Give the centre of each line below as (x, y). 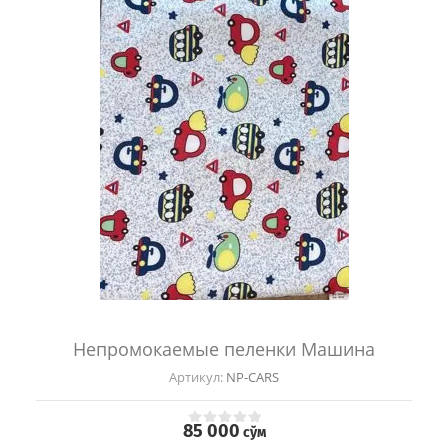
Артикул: (196, 377)
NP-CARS (251, 377)
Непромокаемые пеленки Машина (224, 349)
